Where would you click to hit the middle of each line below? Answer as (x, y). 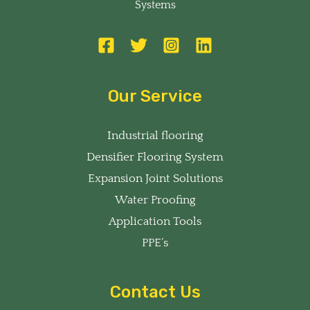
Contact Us (155, 292)
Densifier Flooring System (155, 157)
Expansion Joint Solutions (155, 178)
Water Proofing (155, 200)
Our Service (155, 96)
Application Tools (155, 221)
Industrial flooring (155, 135)
